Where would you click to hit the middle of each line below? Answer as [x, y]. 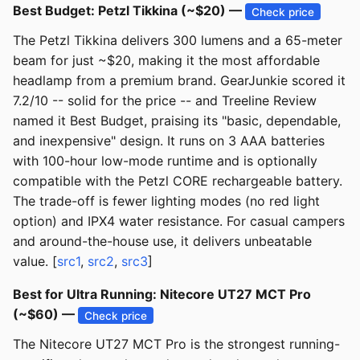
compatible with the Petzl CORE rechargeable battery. [178, 181]
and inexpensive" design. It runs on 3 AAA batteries [169, 141]
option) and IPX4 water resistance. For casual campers [179, 221]
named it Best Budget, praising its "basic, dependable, [177, 121]
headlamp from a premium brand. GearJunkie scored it [179, 81]
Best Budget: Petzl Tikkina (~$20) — [129, 11]
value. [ [35, 262]
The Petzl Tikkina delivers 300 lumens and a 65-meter [178, 41]
